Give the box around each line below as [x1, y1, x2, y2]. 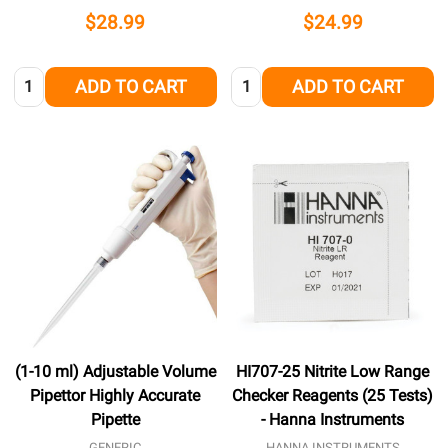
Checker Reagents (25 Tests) [232, 386, 434, 406]
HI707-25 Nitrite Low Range [236, 362, 430, 382]
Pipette [90, 410, 140, 430]
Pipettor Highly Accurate [30, 386, 201, 406]
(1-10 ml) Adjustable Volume [14, 362, 216, 382]
